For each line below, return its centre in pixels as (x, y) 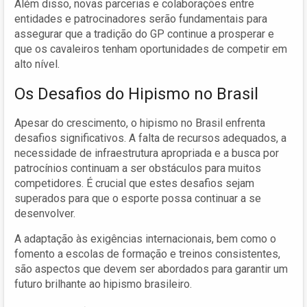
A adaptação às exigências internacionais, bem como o (145, 238)
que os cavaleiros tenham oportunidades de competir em (151, 49)
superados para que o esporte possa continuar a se (138, 198)
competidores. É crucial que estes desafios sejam (134, 183)
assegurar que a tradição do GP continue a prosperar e (144, 34)
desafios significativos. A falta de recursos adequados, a (150, 138)
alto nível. (37, 64)
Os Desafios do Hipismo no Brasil (136, 94)
